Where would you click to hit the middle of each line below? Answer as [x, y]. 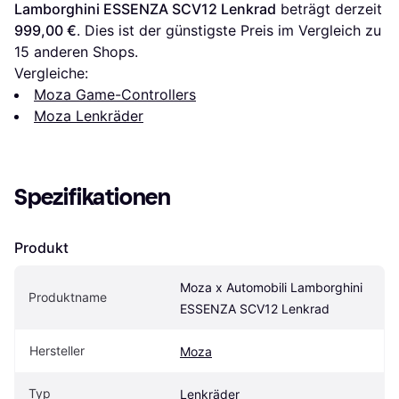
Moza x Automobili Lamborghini [271, 287]
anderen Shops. [84, 51]
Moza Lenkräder [89, 115]
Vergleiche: [51, 73]
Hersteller [57, 350]
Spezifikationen [93, 197]
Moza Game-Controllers [115, 94]
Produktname [68, 297]
